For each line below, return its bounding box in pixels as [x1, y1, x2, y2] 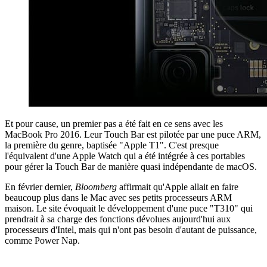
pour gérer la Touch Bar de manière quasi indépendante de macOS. [5, 161, 257, 172]
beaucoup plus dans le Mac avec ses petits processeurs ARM [5, 192, 232, 203]
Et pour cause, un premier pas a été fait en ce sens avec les [5, 118, 223, 129]
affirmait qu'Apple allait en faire [117, 181, 238, 192]
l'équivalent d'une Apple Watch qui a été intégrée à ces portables [5, 150, 245, 161]
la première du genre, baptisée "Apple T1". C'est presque [5, 139, 219, 150]
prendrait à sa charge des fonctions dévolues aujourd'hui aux [5, 213, 231, 224]
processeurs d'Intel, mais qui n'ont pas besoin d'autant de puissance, [5, 224, 257, 235]
